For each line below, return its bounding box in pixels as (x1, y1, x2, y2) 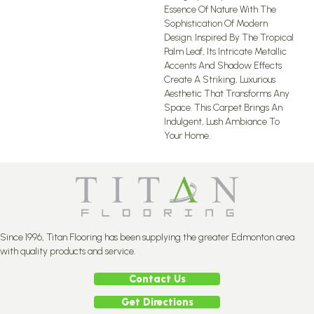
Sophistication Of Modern (164, 17, 268, 29)
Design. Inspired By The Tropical (164, 31, 294, 43)
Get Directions (121, 295, 193, 308)
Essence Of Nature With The (164, 3, 276, 15)
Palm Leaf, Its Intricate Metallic (164, 45, 287, 57)
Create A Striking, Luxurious (164, 73, 275, 86)
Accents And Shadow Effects (164, 59, 282, 71)
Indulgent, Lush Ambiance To (164, 115, 280, 128)
